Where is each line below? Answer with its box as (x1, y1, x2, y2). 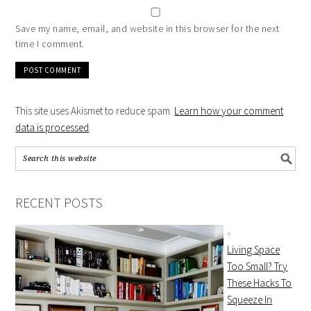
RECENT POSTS (15, 194, 103, 212)
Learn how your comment (174, 104, 284, 118)
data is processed (15, 121, 90, 135)
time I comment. (15, 37, 85, 51)
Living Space (227, 243, 280, 257)
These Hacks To (227, 276, 292, 290)
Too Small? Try (227, 260, 288, 274)
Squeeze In (227, 293, 273, 307)
